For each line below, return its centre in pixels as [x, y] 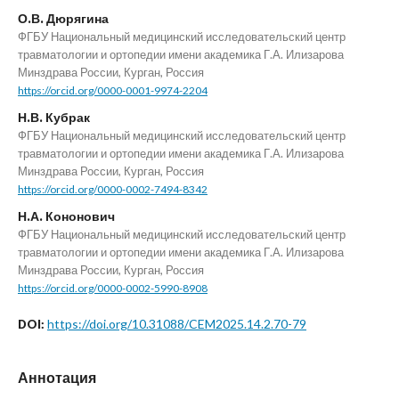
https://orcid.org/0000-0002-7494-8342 [113, 189]
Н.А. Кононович [66, 216]
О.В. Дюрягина [63, 18]
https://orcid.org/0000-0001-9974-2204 [113, 90]
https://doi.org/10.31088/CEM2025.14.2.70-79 [177, 323]
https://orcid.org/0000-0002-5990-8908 [113, 288]
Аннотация [57, 377]
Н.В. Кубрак [54, 117]
